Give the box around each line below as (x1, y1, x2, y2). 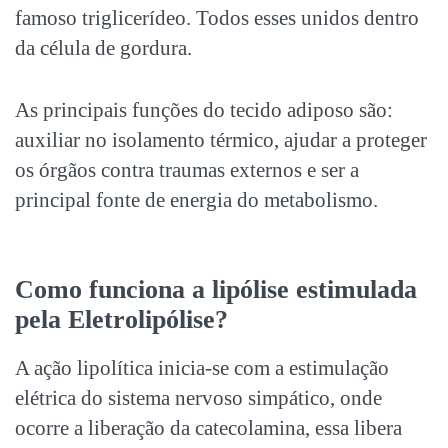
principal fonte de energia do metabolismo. (15, 188, 378, 213)
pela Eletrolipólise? (15, 305, 228, 335)
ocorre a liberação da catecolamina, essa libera (15, 416, 402, 441)
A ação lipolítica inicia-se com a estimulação (15, 356, 389, 381)
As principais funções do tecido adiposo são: (15, 98, 393, 123)
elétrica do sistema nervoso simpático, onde (15, 386, 382, 411)
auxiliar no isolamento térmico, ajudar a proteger (15, 128, 427, 153)
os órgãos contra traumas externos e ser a (15, 158, 359, 183)
